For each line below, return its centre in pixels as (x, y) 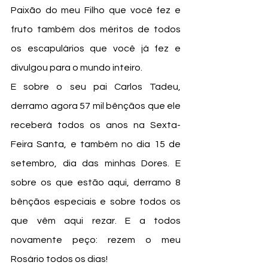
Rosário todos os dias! (59, 259)
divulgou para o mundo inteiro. (77, 68)
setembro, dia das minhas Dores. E (96, 164)
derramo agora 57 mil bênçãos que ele (96, 106)
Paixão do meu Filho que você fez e (96, 10)
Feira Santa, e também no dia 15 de (96, 144)
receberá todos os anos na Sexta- (96, 125)
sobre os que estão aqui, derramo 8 (96, 183)
